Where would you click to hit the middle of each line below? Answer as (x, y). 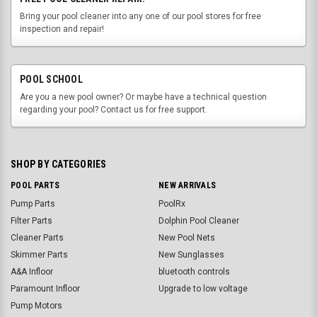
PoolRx (172, 203)
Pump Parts (33, 203)
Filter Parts (31, 220)
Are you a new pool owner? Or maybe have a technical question (143, 97)
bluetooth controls (194, 271)
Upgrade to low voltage (203, 288)
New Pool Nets (187, 237)
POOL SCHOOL (51, 79)
